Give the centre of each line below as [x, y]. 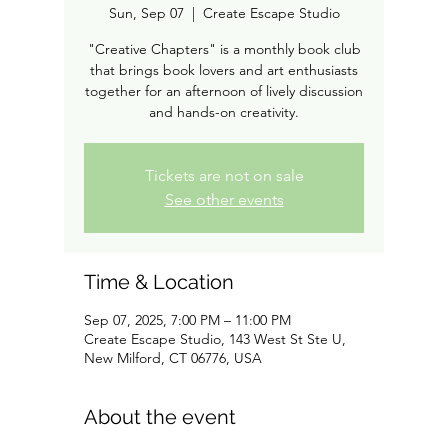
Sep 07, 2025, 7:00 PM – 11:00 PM [187, 320]
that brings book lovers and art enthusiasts [224, 70]
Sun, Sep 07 [146, 13]
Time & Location [159, 282]
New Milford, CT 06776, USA [173, 358]
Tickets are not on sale [224, 175]
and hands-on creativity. [224, 112]
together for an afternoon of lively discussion [224, 91]
